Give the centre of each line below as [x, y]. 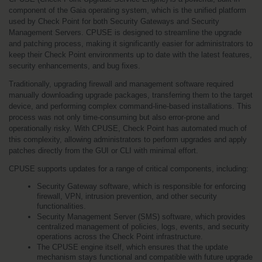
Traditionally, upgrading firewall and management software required [121, 84]
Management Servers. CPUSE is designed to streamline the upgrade [125, 32]
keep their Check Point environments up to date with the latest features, [130, 54]
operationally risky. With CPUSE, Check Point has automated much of [128, 128]
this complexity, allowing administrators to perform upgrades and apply [128, 139]
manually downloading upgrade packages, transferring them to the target [131, 95]
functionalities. [61, 206]
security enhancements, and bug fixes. [75, 65]
